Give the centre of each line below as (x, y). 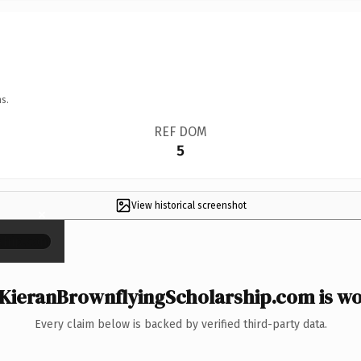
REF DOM (180, 131)
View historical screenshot (189, 205)
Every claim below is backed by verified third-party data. (180, 324)
